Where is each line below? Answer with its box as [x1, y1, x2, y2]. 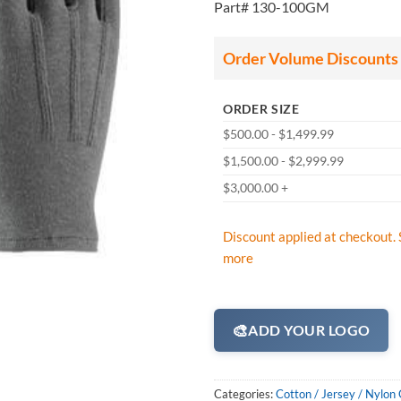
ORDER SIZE [223, 101, 300, 116]
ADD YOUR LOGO [248, 320, 371, 338]
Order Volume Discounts [223, 47, 398, 68]
